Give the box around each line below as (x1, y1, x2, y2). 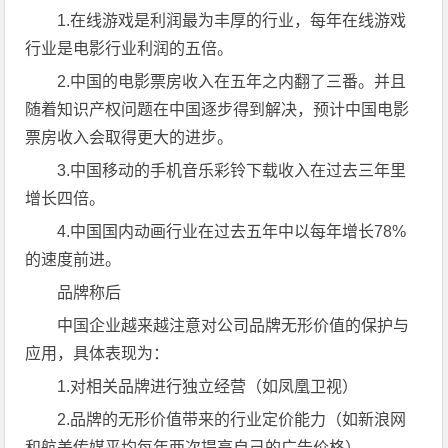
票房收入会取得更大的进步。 (25, 128, 234, 146)
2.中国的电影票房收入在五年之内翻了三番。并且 (57, 72, 407, 90)
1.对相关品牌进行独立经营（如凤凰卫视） (57, 377, 359, 395)
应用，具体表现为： (25, 344, 170, 362)
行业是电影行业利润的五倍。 (25, 39, 234, 57)
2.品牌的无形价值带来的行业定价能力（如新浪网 (57, 410, 407, 428)
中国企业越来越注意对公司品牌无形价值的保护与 (57, 316, 410, 334)
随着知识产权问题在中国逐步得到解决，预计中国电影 (25, 100, 410, 118)
